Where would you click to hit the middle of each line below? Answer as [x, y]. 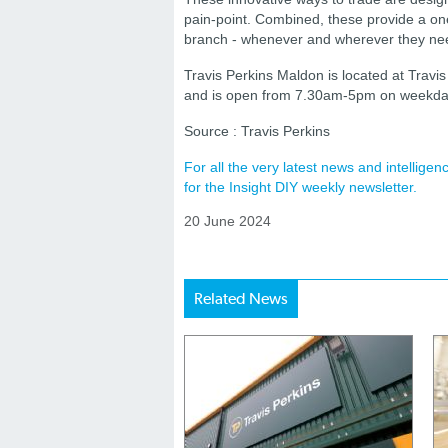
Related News [241, 298]
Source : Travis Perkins [257, 131]
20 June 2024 [227, 221]
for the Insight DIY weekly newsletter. [300, 187]
